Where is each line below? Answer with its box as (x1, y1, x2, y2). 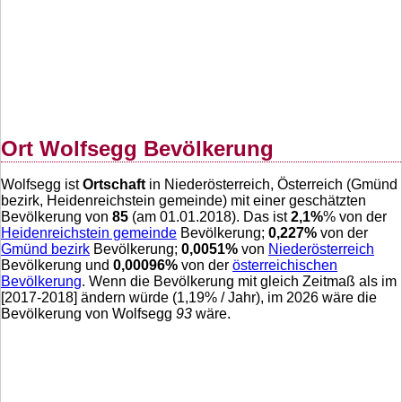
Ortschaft (83, 177, 145, 193)
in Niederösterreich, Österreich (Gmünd (145, 177, 398, 193)
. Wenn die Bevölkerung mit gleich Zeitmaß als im (82, 274, 397, 290)
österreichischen (232, 258, 337, 274)
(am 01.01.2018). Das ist (128, 209, 291, 225)
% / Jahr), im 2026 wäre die (205, 290, 377, 306)
